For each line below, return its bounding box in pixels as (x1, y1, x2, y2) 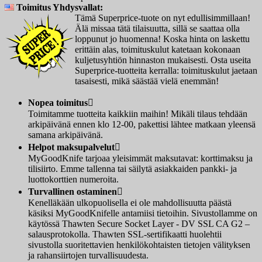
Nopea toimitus (28, 98, 88, 108)
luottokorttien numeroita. (28, 174, 119, 185)
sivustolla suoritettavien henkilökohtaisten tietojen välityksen (28, 240, 250, 250)
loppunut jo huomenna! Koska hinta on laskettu (75, 34, 250, 44)
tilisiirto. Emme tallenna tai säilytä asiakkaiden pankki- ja (28, 164, 237, 174)
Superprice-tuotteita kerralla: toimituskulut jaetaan (75, 65, 257, 76)
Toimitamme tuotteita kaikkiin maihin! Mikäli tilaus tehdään (28, 109, 247, 119)
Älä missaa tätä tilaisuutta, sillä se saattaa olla (75, 23, 240, 34)
